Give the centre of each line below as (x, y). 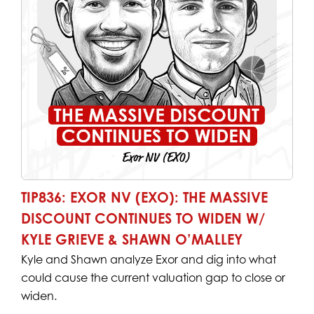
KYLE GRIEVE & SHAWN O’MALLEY (131, 239)
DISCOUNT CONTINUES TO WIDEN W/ (143, 218)
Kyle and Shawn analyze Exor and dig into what (148, 259)
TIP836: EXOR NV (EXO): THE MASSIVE (144, 197)
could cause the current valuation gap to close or (153, 277)
